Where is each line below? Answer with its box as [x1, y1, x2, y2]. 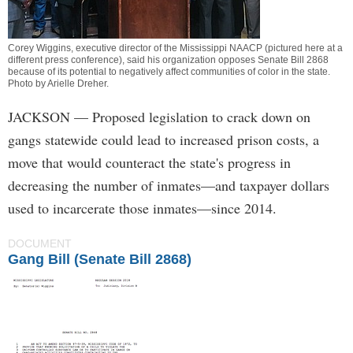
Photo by [8, 78, 47, 89]
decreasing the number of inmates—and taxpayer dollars [8, 176, 329, 195]
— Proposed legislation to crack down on [70, 107, 310, 126]
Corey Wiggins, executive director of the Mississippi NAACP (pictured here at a [8, 43, 343, 54]
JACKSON [8, 107, 70, 126]
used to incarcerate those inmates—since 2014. [8, 199, 277, 217]
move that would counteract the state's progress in [8, 153, 291, 172]
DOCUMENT [8, 237, 72, 250]
